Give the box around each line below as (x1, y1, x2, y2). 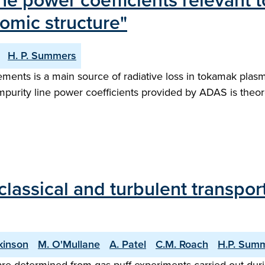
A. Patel (109, 237, 146, 252)
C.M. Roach (156, 237, 208, 252)
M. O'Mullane (38, 237, 100, 252)
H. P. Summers (8, 48, 76, 63)
